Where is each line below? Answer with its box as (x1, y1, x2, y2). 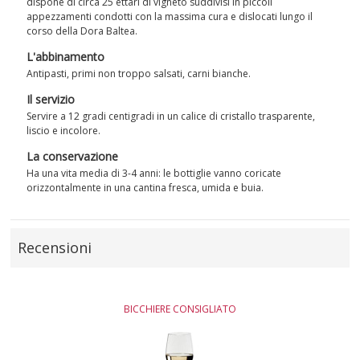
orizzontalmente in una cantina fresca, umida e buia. (27, 181, 264, 195)
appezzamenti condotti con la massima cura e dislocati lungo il (27, 10, 313, 24)
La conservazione (27, 149, 119, 165)
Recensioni (18, 238, 92, 258)
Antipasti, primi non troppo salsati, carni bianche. (27, 67, 252, 81)
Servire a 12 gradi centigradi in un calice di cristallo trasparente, (27, 109, 316, 124)
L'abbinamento (27, 49, 105, 65)
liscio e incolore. (27, 124, 101, 138)
